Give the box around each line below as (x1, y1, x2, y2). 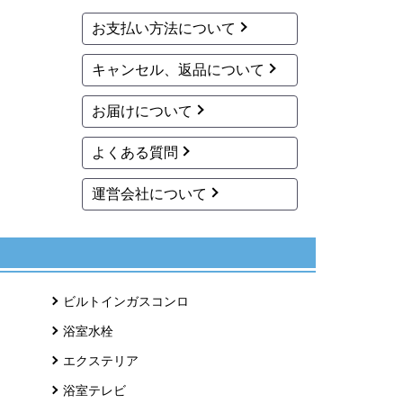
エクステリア (62, 354, 139, 369)
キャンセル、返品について (92, 62, 264, 78)
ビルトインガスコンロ (62, 294, 189, 309)
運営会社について (92, 186, 207, 202)
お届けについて (92, 103, 193, 120)
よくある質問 (92, 145, 178, 161)
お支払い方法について (92, 21, 236, 37)
